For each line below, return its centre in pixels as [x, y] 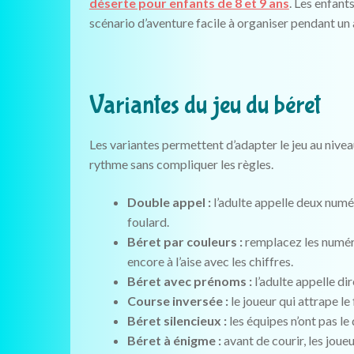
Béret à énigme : [174, 340]
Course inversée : [177, 300]
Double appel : [169, 201]
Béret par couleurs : [185, 241]
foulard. [148, 221]
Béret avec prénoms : [189, 281]
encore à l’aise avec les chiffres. [210, 261]
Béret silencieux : [177, 320]
